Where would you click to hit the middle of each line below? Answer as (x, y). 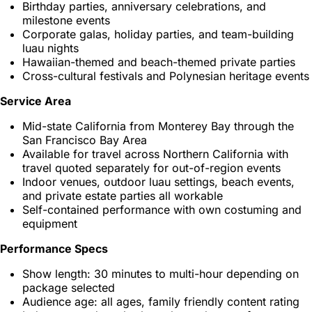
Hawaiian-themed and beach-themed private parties (159, 62)
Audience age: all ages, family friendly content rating (161, 301)
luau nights (50, 48)
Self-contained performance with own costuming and (162, 209)
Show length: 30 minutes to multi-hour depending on (161, 273)
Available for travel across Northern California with (155, 154)
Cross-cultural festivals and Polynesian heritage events (166, 76)
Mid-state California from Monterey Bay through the (158, 126)
